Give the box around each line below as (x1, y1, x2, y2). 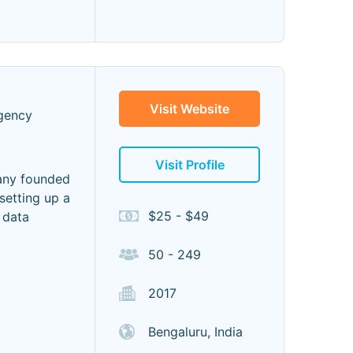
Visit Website (150, 101, 229, 117)
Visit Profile (154, 157, 225, 173)
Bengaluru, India (148, 324, 243, 340)
